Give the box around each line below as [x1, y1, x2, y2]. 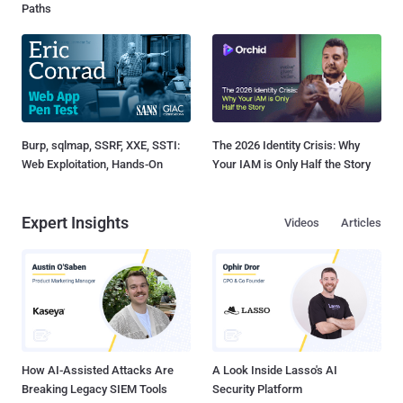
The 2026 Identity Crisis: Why [212, 138, 360, 152]
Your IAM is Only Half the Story [212, 157, 371, 171]
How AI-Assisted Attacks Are [22, 363, 174, 378]
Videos [284, 215, 319, 229]
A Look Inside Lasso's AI [212, 363, 337, 378]
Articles [341, 215, 381, 229]
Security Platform [212, 382, 302, 397]
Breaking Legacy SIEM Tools [22, 382, 167, 397]
